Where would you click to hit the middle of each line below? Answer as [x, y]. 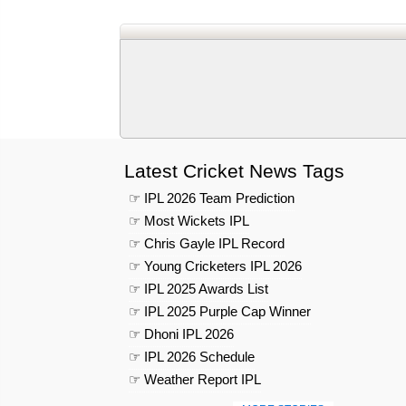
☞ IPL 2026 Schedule [192, 357]
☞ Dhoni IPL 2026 [181, 334]
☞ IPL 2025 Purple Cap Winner [220, 311]
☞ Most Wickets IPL [189, 221]
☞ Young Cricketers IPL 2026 [215, 266]
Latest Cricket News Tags [234, 171]
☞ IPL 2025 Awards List [198, 289]
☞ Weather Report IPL [195, 379]
